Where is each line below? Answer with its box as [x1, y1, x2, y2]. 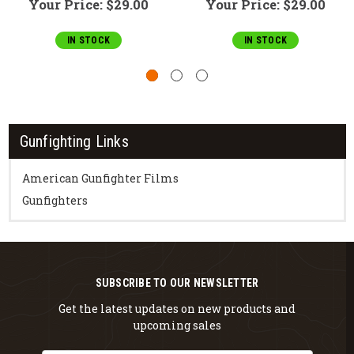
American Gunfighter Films [21, 171, 179, 186]
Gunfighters [21, 193, 88, 209]
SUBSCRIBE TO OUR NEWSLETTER [95, 276, 259, 289]
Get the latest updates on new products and [58, 300, 296, 316]
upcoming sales [133, 317, 221, 333]
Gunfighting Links [19, 132, 129, 152]
